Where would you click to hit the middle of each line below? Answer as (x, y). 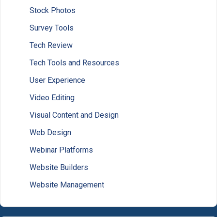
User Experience (57, 80)
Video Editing (52, 98)
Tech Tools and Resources (74, 63)
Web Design (50, 133)
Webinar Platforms (61, 150)
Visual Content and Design (74, 115)
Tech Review (51, 46)
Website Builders (59, 168)
